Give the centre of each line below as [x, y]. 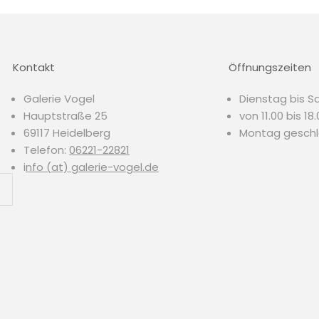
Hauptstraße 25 [66, 115]
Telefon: [46, 150]
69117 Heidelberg [67, 132]
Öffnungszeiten [270, 67]
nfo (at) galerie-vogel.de [92, 167]
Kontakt [34, 67]
